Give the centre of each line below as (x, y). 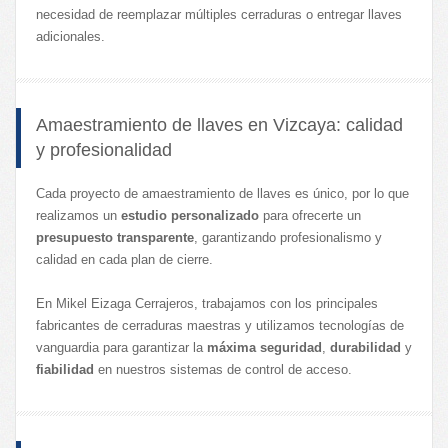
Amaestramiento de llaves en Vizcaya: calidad (219, 124)
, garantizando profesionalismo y (288, 237)
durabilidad (365, 347)
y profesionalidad (104, 149)
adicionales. (70, 36)
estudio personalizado (190, 215)
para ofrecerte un (310, 215)
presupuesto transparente (115, 237)
